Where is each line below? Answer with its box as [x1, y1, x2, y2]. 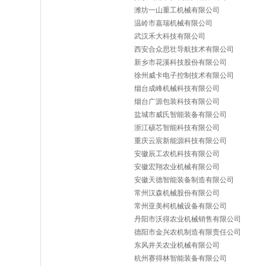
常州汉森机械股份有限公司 [134, 189, 220, 197]
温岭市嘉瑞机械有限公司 [134, 19, 213, 27]
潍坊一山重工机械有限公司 [134, 6, 220, 14]
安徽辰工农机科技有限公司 [134, 150, 220, 158]
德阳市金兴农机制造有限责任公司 [134, 228, 241, 236]
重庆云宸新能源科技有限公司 [134, 137, 227, 145]
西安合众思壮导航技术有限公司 [134, 45, 234, 53]
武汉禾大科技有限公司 [134, 32, 205, 40]
